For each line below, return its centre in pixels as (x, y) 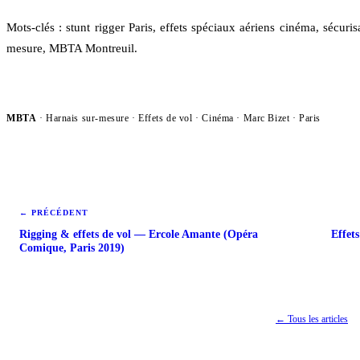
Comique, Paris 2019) (72, 248)
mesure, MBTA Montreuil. (72, 48)
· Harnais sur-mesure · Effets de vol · (119, 118)
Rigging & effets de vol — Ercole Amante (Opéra (139, 235)
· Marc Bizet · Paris (277, 118)
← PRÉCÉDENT (54, 212)
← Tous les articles (312, 319)
